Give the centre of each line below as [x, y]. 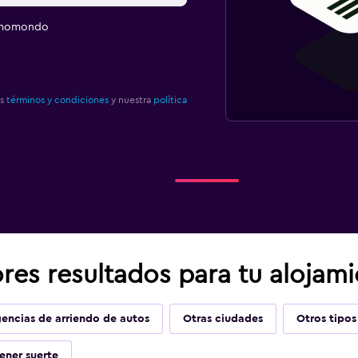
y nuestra [131, 100]
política [170, 100]
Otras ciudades [223, 319]
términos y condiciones [57, 100]
